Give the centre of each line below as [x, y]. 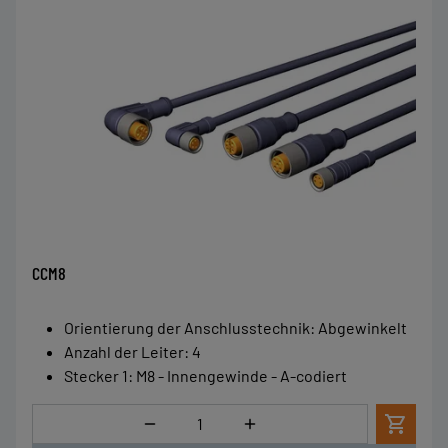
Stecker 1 [96, 375]
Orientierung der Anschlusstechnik [187, 327]
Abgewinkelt [362, 327]
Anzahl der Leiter [124, 351]
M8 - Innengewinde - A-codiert [241, 375]
